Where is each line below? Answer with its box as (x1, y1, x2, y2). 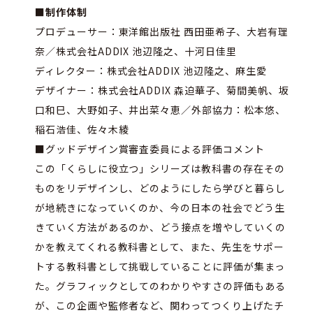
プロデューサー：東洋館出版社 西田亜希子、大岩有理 (34, 24, 289, 39)
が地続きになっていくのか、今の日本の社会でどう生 (34, 201, 285, 215)
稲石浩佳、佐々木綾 (34, 122, 129, 137)
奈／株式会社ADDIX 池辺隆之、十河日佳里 (34, 44, 237, 59)
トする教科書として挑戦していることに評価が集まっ (34, 259, 285, 274)
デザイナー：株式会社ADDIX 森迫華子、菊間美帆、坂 (34, 83, 289, 98)
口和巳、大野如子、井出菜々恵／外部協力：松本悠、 (34, 103, 286, 117)
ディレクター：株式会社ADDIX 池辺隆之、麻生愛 (34, 64, 267, 78)
